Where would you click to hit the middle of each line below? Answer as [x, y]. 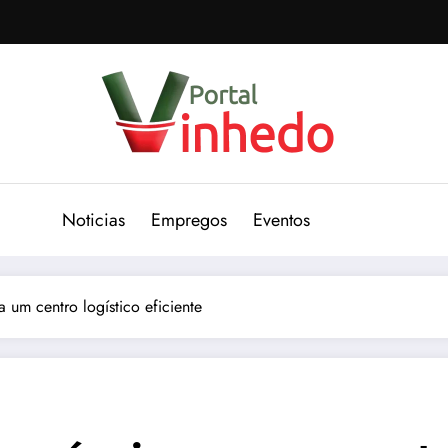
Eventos [281, 219]
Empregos [189, 219]
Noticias [93, 219]
